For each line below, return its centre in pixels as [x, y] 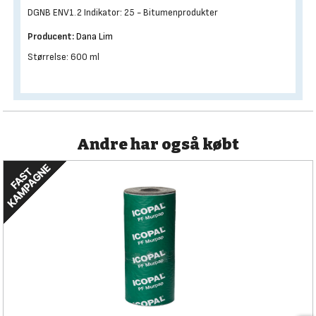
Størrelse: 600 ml [63, 57]
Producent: [51, 36]
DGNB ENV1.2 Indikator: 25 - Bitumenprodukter [123, 12]
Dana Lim [95, 36]
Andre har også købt [158, 144]
